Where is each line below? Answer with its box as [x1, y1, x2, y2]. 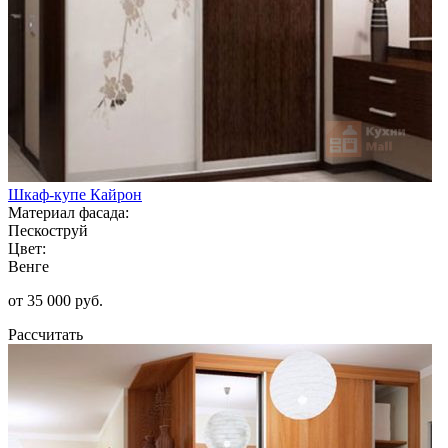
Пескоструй [8, 221, 88, 239]
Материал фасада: [8, 203, 129, 221]
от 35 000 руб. [8, 291, 103, 309]
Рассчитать [8, 325, 83, 343]
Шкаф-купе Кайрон [8, 185, 142, 203]
